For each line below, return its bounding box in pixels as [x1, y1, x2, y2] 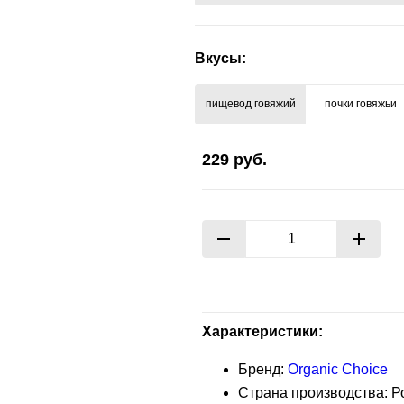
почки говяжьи [324, 97, 397, 110]
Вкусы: [195, 50, 246, 66]
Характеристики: [202, 324, 323, 339]
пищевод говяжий [205, 97, 296, 110]
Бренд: [238, 362, 288, 377]
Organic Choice [288, 362, 388, 377]
